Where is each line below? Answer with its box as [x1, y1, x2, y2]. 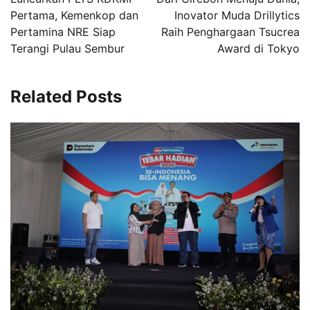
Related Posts [10, 86, 122, 107]
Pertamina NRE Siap [10, 24, 116, 39]
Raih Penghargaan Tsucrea [161, 24, 300, 39]
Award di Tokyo [217, 41, 300, 55]
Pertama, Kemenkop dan [10, 8, 138, 22]
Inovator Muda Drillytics [174, 8, 300, 22]
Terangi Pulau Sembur [10, 41, 125, 55]
